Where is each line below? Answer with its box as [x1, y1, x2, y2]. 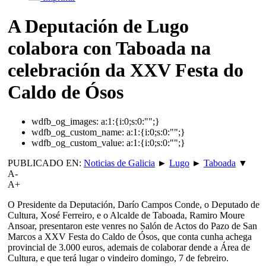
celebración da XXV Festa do [8, 59, 243, 81]
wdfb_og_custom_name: [31, 126, 124, 137]
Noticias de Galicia [84, 157, 155, 168]
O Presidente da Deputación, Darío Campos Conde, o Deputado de [8, 199, 259, 210]
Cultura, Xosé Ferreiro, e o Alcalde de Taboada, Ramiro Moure [8, 210, 245, 220]
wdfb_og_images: [31, 116, 99, 126]
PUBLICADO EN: [8, 157, 84, 168]
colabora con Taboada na [8, 37, 211, 59]
